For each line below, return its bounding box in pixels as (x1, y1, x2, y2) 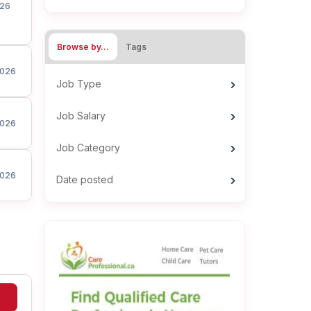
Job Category (56, 142, 120, 154)
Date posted (56, 174, 113, 186)
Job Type (56, 78, 101, 90)
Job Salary (56, 110, 106, 122)
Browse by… (57, 42, 109, 53)
